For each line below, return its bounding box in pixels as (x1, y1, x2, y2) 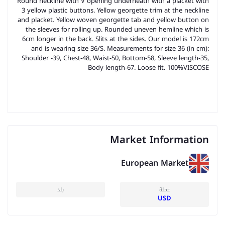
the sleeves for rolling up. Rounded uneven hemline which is (26, 23, 209, 36)
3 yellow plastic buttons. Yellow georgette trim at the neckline (22, 4, 209, 17)
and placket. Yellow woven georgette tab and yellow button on (18, 14, 209, 26)
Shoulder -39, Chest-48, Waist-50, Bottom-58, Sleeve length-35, (22, 52, 209, 64)
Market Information (110, 130, 209, 149)
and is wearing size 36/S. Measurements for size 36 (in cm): (31, 42, 209, 55)
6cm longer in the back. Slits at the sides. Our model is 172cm (22, 33, 209, 45)
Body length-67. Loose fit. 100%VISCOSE (88, 61, 209, 74)
